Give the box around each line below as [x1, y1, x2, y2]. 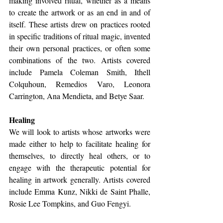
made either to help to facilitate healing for [9, 138, 150, 149]
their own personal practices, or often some [9, 42, 150, 53]
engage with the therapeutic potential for [9, 162, 150, 173]
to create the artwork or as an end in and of [9, 6, 150, 17]
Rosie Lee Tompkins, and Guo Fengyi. [9, 198, 133, 209]
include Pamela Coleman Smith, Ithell [9, 66, 150, 77]
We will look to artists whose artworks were [9, 126, 150, 137]
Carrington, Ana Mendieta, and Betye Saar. [9, 90, 144, 101]
